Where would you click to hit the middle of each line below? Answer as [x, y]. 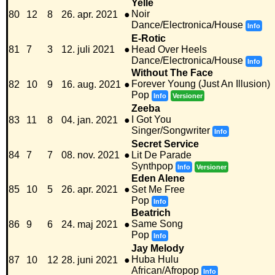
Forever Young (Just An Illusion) [201, 84]
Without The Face [172, 73]
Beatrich [151, 213]
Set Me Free [158, 190]
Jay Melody [158, 249]
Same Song [157, 224]
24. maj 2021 [90, 225]
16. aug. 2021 [91, 85]
